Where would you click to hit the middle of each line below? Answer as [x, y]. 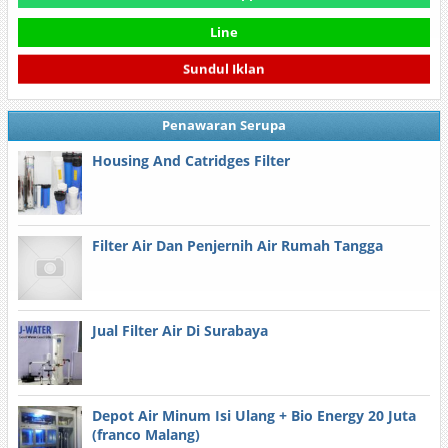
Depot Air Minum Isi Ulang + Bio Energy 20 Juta [253, 415]
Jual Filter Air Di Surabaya [179, 330]
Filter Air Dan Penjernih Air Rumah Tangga [237, 245]
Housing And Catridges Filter [190, 160]
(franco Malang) [145, 434]
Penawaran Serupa [223, 125]
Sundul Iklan [223, 70]
